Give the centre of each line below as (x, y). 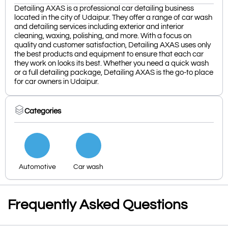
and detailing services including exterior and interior (99, 27)
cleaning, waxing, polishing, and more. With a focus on (103, 36)
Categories (43, 111)
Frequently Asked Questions (98, 205)
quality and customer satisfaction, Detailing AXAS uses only (112, 45)
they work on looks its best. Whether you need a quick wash (111, 64)
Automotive (37, 167)
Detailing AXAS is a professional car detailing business (104, 9)
